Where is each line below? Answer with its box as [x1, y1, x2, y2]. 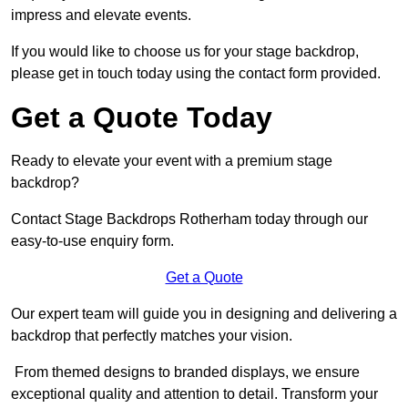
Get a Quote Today [11, 101, 272, 135]
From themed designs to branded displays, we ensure [11, 364, 360, 381]
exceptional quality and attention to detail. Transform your [11, 386, 378, 403]
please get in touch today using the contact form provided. [11, 66, 381, 82]
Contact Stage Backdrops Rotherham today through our [11, 211, 368, 228]
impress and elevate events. [11, 7, 191, 24]
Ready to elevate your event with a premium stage [11, 153, 332, 169]
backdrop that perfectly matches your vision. [11, 328, 292, 344]
